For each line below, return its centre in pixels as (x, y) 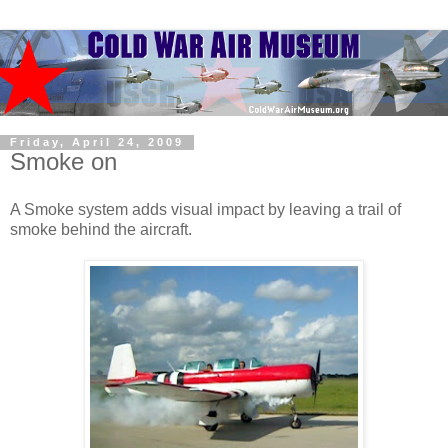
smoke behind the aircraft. (101, 230)
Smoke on (63, 162)
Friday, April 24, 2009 (97, 142)
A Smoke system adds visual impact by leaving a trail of (205, 210)
